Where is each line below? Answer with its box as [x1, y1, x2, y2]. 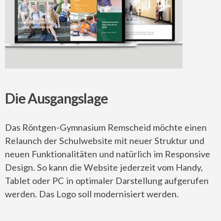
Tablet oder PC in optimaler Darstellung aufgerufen [5, 175, 209, 186]
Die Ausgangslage [5, 89, 109, 107]
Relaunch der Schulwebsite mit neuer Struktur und [5, 135, 204, 146]
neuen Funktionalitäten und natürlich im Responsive [5, 148, 210, 159]
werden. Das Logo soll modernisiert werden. [5, 188, 179, 199]
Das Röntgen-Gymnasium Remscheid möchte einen [5, 121, 207, 133]
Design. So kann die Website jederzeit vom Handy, [5, 161, 203, 173]
